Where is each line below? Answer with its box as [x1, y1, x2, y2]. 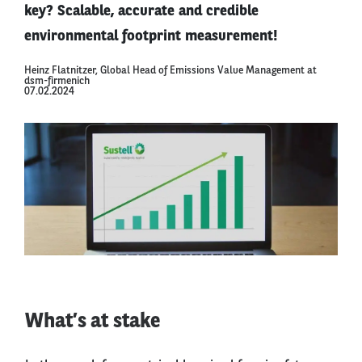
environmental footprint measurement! [24, 29, 278, 44]
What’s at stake [25, 311, 160, 332]
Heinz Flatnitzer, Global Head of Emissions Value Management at [24, 65, 317, 77]
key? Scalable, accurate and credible [24, 4, 259, 19]
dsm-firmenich [24, 76, 90, 87]
